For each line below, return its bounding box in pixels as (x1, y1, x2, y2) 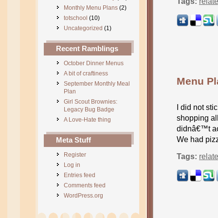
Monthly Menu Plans (64, 4, 118, 11)
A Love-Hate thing (64, 116, 111, 123)
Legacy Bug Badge (64, 106, 114, 113)
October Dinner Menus (64, 60, 124, 67)
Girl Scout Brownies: (64, 98, 117, 105)
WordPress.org (64, 192, 103, 199)
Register (64, 151, 86, 158)
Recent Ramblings (56, 44, 118, 53)
